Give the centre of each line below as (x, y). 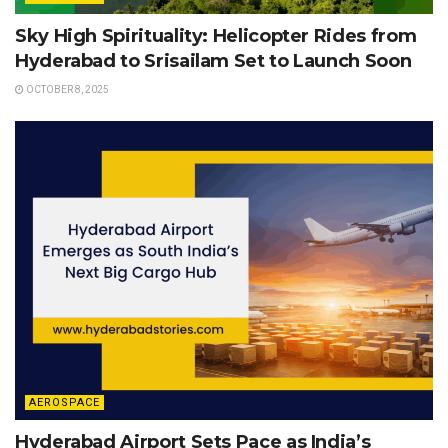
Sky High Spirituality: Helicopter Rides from (216, 36)
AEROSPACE (64, 403)
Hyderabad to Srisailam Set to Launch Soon (213, 61)
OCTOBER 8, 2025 (66, 90)
